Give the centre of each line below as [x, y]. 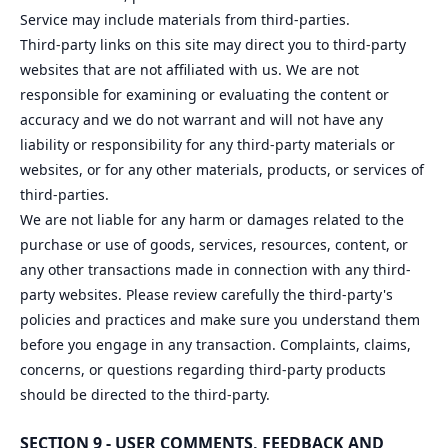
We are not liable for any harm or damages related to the [212, 219]
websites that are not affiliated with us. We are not [189, 69]
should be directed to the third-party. [147, 394]
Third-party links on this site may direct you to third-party [213, 44]
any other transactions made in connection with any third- [215, 269]
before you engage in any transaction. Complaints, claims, [215, 344]
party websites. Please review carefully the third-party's [206, 294]
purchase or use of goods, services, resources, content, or [214, 244]
